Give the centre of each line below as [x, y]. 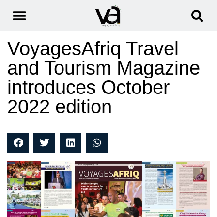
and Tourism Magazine [104, 68]
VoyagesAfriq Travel [93, 49]
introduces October [88, 87]
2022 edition [60, 107]
